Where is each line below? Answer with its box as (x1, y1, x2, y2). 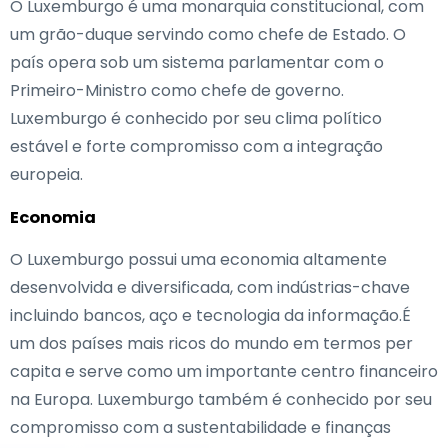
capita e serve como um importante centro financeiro (10, 360, 438, 383)
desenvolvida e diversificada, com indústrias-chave (10, 276, 410, 299)
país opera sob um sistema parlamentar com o (10, 51, 384, 74)
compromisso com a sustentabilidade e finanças (10, 416, 391, 439)
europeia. (10, 163, 83, 186)
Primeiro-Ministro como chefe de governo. (10, 79, 344, 102)
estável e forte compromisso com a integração (10, 135, 383, 158)
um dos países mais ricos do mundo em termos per (10, 332, 413, 355)
